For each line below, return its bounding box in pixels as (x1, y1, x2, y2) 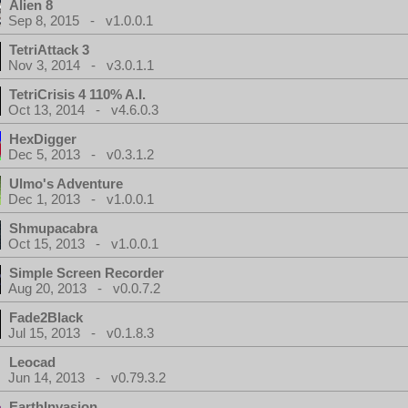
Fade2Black (9, 310, 83, 325)
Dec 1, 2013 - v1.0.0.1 (8, 191, 154, 207)
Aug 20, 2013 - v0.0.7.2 (8, 280, 160, 296)
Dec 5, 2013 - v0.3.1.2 (8, 147, 154, 162)
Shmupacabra (9, 220, 97, 236)
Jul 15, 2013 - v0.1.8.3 (8, 325, 154, 341)
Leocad (9, 354, 56, 370)
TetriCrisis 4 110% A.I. (9, 87, 146, 102)
